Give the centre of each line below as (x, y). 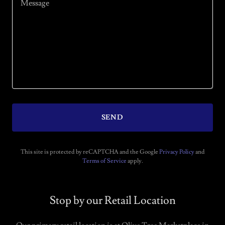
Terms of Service (104, 161)
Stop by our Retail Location (113, 201)
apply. (135, 161)
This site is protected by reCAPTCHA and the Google (90, 152)
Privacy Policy (177, 152)
